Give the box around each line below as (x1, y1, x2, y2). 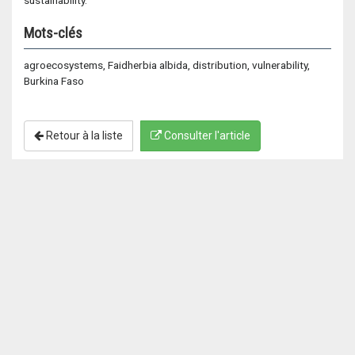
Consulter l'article (162, 129, 250, 142)
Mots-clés (24, 25, 82, 41)
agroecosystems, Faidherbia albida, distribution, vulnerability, (24, 59, 310, 71)
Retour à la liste (44, 129, 123, 142)
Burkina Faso (24, 74, 84, 87)
